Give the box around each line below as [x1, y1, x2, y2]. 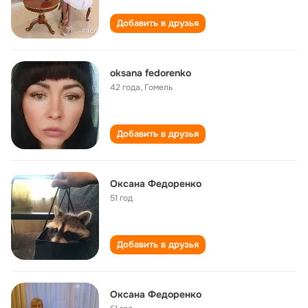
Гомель [144, 82, 173, 93]
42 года [110, 82, 140, 93]
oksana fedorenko [110, 67, 191, 79]
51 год [110, 192, 133, 203]
